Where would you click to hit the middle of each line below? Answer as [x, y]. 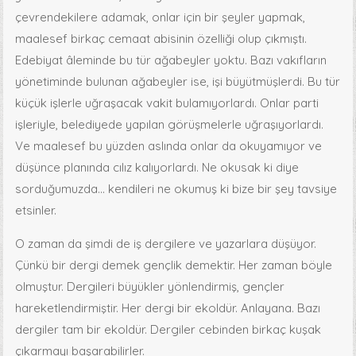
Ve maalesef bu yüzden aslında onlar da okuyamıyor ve [169, 145]
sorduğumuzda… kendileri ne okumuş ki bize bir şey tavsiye [176, 188]
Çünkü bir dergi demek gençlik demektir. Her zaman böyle [174, 265]
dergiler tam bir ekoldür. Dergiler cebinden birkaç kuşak [168, 329]
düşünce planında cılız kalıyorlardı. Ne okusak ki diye [157, 167]
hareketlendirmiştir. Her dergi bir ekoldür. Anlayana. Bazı [168, 308]
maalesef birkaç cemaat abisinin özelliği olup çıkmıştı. [161, 38]
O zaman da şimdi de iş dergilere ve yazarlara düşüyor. [166, 243]
